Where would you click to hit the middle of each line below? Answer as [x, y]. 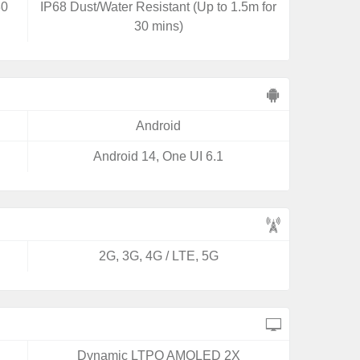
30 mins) [158, 26]
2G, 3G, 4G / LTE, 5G [158, 256]
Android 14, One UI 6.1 [159, 156]
